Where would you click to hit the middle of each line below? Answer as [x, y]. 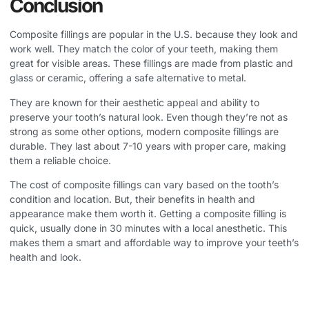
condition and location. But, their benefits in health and [132, 199]
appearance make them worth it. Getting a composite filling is [148, 214]
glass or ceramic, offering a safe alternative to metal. [128, 78]
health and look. [46, 257]
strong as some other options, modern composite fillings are [144, 131]
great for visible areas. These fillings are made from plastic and [151, 63]
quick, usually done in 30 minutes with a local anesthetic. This [148, 228]
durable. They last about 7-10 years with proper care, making [148, 146]
